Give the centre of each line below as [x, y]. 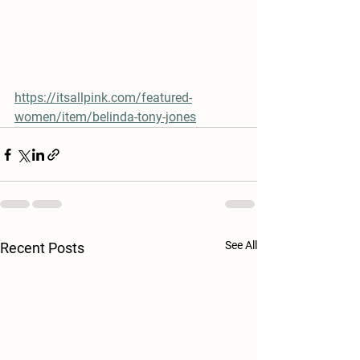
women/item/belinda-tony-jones [105, 117]
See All [241, 245]
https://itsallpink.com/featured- [103, 98]
